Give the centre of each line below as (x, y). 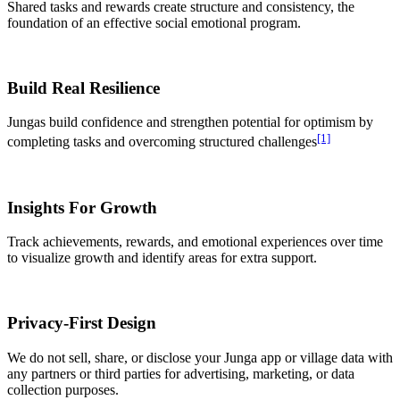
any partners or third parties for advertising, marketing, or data (181, 373)
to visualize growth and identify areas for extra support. (162, 258)
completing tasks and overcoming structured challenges (162, 142)
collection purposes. (63, 389)
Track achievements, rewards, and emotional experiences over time (195, 242)
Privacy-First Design (82, 322)
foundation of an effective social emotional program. (154, 23)
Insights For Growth (82, 207)
